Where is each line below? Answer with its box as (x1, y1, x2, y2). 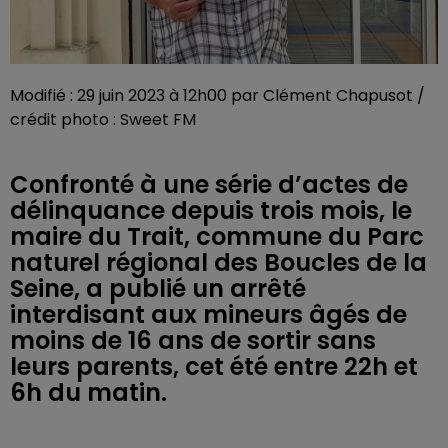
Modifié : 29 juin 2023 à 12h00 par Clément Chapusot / (10, 84, 425, 107)
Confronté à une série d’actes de (10, 168, 408, 201)
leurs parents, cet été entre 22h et (10, 350, 418, 383)
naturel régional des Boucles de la (10, 246, 427, 279)
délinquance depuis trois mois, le (10, 194, 412, 227)
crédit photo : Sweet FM (10, 108, 196, 131)
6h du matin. (10, 376, 167, 409)
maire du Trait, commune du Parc (10, 220, 424, 253)
